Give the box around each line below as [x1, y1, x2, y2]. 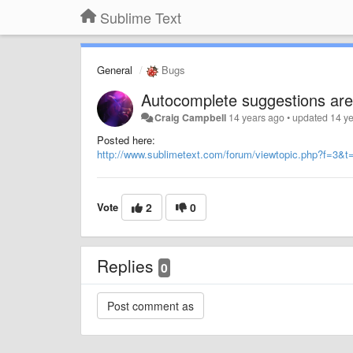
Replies [97, 253, 158, 277]
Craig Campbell [154, 110, 227, 124]
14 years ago [229, 110, 285, 124]
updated [292, 110, 331, 124]
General [97, 62, 132, 77]
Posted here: [97, 132, 155, 147]
